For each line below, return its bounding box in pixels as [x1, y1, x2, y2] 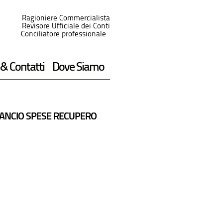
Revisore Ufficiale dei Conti [22, 23, 110, 30]
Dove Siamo [52, 62, 104, 74]
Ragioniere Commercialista [22, 15, 110, 22]
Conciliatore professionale [21, 31, 110, 38]
